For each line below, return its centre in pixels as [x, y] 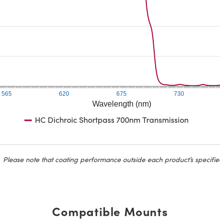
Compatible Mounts [110, 211]
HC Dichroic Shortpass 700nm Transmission [111, 119]
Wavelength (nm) [122, 104]
